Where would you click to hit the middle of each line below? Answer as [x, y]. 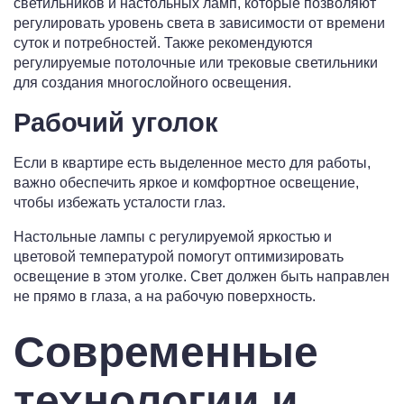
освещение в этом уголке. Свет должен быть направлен [202, 277]
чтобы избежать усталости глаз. [119, 203]
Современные [166, 353]
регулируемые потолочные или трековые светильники [196, 63]
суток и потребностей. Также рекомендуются [163, 43]
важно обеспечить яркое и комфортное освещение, [186, 183]
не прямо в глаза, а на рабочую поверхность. [165, 297]
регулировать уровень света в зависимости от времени [199, 23]
